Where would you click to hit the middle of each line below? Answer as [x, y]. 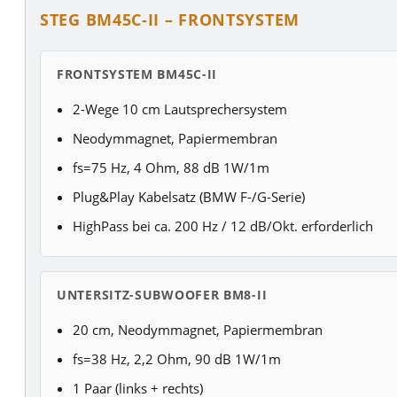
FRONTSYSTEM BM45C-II [137, 74]
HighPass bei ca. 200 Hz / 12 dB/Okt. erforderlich [223, 226]
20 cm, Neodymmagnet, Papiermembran [198, 329]
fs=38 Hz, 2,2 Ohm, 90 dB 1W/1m [177, 358]
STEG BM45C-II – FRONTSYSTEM [170, 19]
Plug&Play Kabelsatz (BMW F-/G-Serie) [189, 196]
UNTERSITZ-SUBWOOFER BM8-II [162, 294]
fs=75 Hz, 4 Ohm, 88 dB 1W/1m [171, 167]
